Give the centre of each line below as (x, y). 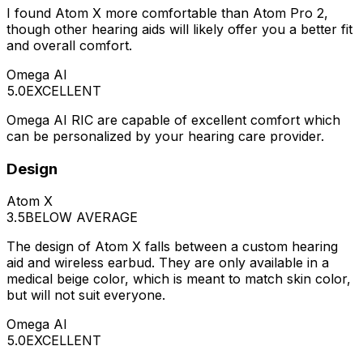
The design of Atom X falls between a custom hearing (172, 247)
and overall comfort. (69, 45)
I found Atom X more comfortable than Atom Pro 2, (167, 13)
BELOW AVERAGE (81, 218)
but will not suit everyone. (86, 295)
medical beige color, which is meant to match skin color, (179, 279)
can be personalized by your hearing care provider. (165, 136)
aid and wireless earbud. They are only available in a (168, 263)
